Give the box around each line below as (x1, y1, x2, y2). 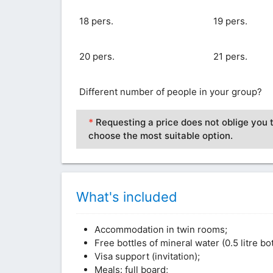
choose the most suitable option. (88, 129, 233, 141)
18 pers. (79, 15, 113, 27)
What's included (76, 188, 177, 205)
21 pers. (213, 50, 247, 62)
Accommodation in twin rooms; (94, 223, 227, 235)
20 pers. (79, 50, 115, 62)
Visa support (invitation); (94, 250, 200, 262)
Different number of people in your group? (79, 85, 262, 97)
